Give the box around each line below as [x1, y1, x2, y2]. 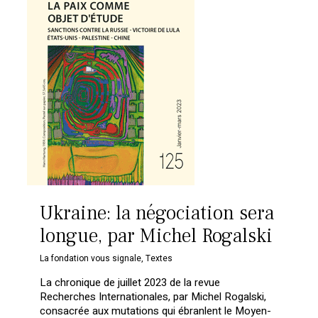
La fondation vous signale [40, 251, 142, 265]
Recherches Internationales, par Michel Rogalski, [40, 288, 267, 305]
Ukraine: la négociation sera [40, 199, 275, 226]
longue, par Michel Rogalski [40, 222, 273, 248]
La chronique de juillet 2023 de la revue [40, 274, 221, 290]
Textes [146, 251, 173, 265]
